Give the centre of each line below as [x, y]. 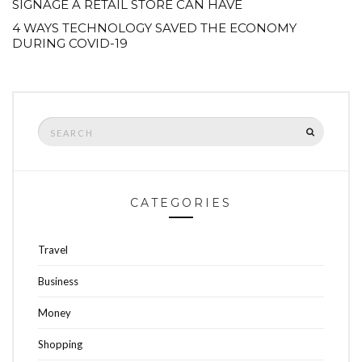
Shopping [60, 345]
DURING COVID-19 [70, 44]
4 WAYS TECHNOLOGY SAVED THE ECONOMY [154, 28]
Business [58, 282]
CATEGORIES [181, 203]
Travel [53, 250]
